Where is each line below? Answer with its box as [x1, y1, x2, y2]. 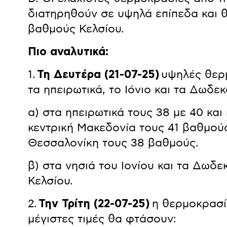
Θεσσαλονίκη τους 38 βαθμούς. [28, 137, 199, 148]
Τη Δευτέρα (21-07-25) [37, 68, 160, 80]
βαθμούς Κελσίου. [28, 23, 124, 34]
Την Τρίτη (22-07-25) [39, 198, 152, 209]
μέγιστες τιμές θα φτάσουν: [28, 213, 176, 224]
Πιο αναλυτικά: [28, 46, 108, 57]
